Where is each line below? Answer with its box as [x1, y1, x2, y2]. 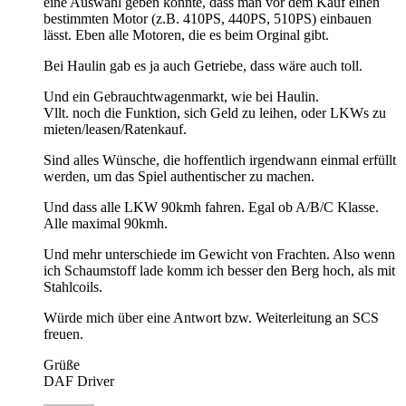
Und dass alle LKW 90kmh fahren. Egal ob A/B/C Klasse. [43, 199, 379, 216]
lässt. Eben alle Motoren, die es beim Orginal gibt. [43, 27, 329, 43]
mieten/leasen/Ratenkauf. [43, 121, 187, 138]
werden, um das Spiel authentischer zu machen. [43, 169, 314, 185]
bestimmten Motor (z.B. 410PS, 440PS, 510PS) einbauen [43, 11, 372, 27]
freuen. [43, 326, 83, 343]
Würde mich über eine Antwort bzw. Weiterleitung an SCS [43, 310, 379, 326]
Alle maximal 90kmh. [43, 216, 168, 232]
